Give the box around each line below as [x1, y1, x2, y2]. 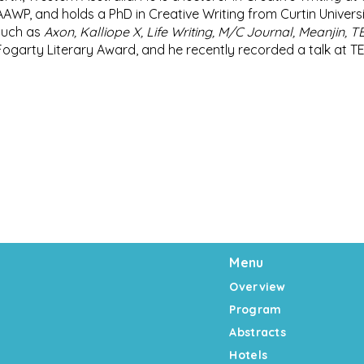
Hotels [229, 348, 268, 362]
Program [229, 302, 282, 317]
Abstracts [229, 325, 287, 340]
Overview [229, 279, 286, 294]
